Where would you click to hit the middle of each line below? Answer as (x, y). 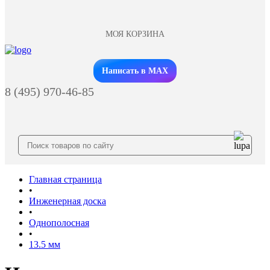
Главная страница (65, 179)
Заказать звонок (135, 62)
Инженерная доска (67, 201)
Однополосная (59, 223)
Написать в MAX (135, 71)
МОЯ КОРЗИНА (135, 34)
